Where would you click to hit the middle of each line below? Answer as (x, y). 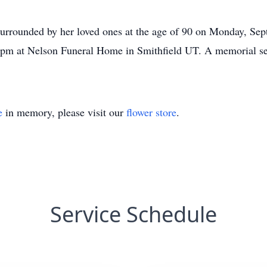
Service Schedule (133, 214)
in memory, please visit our (64, 112)
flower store (151, 112)
